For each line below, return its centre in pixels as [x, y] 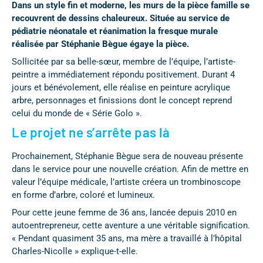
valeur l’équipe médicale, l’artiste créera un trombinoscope [126, 182]
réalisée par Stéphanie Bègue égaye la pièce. [100, 44]
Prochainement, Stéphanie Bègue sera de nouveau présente [127, 156]
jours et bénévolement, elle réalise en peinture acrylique [121, 87]
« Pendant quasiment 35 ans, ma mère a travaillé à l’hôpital [127, 238]
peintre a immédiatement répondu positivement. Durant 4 [123, 74]
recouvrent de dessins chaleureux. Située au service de [121, 18]
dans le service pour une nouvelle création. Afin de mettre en [130, 169]
